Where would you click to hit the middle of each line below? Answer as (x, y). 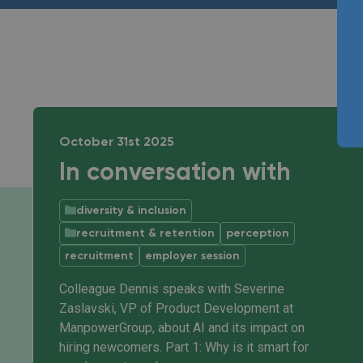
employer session (192, 256)
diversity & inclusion (131, 211)
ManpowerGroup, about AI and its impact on (182, 328)
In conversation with (175, 173)
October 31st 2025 (117, 143)
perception (258, 233)
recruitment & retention (145, 233)
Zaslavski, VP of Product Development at (176, 308)
